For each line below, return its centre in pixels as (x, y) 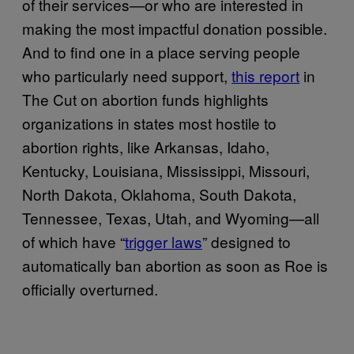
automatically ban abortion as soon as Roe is (175, 265)
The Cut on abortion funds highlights (145, 99)
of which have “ (73, 241)
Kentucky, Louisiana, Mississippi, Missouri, (166, 170)
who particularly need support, (127, 75)
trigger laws (164, 241)
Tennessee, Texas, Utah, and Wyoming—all (171, 218)
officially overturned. (90, 289)
